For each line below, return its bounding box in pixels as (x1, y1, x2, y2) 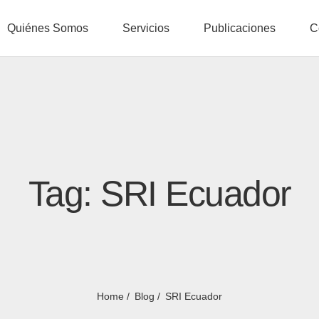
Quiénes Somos (6, 22, 88, 34)
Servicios (122, 22, 169, 34)
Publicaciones (203, 22, 276, 34)
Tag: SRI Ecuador (28, 174, 291, 214)
